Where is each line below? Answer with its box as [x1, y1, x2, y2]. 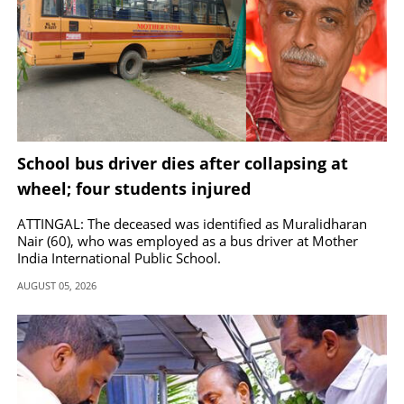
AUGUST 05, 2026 [17, 278, 96, 292]
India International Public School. [17, 248, 221, 267]
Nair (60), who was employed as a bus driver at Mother [17, 231, 358, 250]
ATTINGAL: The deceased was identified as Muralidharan [17, 214, 367, 233]
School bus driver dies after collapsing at [17, 151, 348, 174]
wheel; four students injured [17, 177, 251, 199]
